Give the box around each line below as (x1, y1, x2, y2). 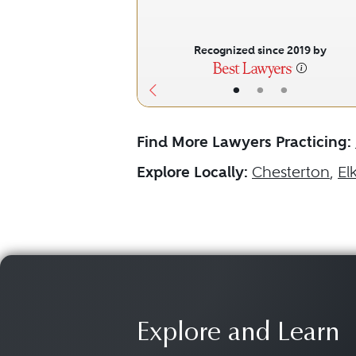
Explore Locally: (137, 163, 248, 181)
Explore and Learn (137, 321, 340, 347)
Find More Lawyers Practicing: (137, 133, 351, 151)
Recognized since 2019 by (193, 43, 327, 57)
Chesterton (252, 163, 330, 181)
